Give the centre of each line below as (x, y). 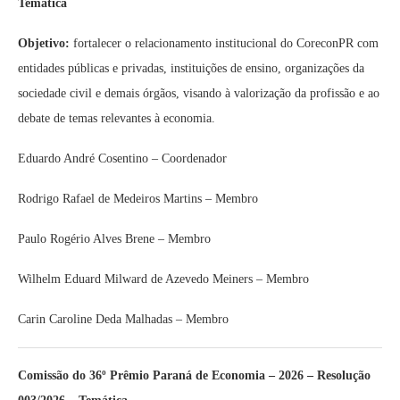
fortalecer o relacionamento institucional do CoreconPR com (224, 43)
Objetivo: (44, 43)
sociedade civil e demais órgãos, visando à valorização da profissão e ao (199, 93)
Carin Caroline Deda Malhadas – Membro (123, 319)
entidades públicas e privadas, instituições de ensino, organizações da (191, 68)
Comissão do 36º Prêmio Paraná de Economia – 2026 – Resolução (194, 375)
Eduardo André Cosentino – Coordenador (122, 158)
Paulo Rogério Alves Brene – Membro (114, 239)
